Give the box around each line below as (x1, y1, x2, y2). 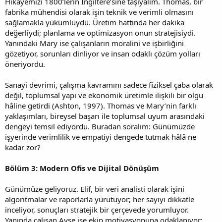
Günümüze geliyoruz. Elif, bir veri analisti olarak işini (5, 183, 184, 194)
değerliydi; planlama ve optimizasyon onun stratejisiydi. (5, 27, 196, 38)
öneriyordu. (5, 58, 45, 69)
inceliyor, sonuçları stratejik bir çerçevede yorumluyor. (5, 204, 189, 215)
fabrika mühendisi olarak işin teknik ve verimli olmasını (5, 6, 194, 17)
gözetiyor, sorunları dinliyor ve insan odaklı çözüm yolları (5, 48, 200, 58)
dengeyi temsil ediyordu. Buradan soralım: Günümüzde (5, 121, 195, 131)
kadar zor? (5, 142, 41, 152)
